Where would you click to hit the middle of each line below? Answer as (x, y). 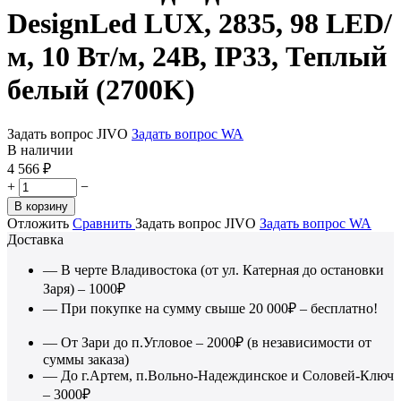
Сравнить (104, 223)
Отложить (38, 223)
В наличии (40, 149)
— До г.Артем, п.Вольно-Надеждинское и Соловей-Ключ (218, 375)
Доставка (35, 239)
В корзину (41, 206)
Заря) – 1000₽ (84, 288)
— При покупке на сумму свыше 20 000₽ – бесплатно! (210, 308)
